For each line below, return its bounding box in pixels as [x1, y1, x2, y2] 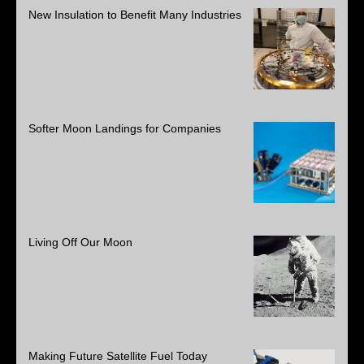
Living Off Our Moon [28, 235, 132, 249]
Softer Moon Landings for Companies [28, 121, 221, 135]
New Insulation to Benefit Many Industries [28, 7, 241, 21]
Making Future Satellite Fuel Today [28, 349, 207, 362]
